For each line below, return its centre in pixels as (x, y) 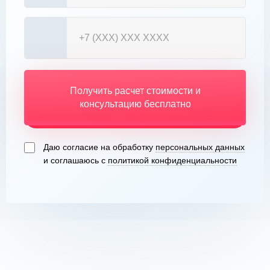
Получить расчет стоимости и (135, 91)
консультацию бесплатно (135, 104)
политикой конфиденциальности (172, 160)
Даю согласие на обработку (99, 147)
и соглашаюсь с (76, 160)
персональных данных (200, 147)
